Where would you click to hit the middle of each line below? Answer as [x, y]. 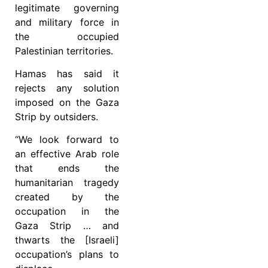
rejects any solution [67, 88]
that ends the [67, 168]
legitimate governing [67, 7]
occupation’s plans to [67, 255]
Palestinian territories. [64, 51]
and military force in [67, 22]
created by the [67, 197]
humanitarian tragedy [67, 183]
